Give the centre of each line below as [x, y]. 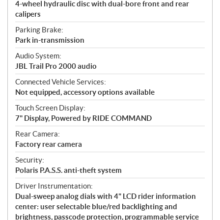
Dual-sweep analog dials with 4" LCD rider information [106, 196]
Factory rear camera [49, 144]
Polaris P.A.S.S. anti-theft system [69, 170]
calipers [28, 14]
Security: [30, 160]
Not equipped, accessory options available [85, 92]
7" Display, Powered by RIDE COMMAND [83, 118]
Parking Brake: [39, 30]
